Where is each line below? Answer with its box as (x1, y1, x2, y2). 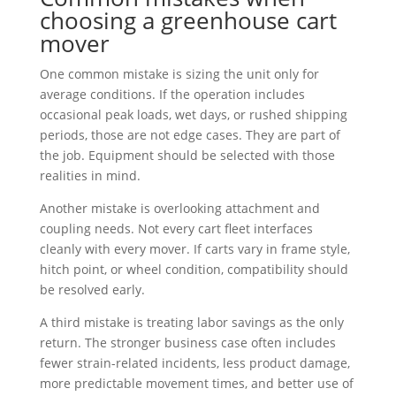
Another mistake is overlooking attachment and (39, 199, 320, 217)
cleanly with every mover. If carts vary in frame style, (39, 240, 350, 257)
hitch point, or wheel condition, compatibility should (39, 260, 348, 278)
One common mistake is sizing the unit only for (39, 65, 319, 82)
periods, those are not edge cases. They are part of (39, 126, 340, 143)
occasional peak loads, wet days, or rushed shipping (39, 105, 347, 123)
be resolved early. (39, 280, 145, 298)
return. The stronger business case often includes (39, 333, 336, 351)
